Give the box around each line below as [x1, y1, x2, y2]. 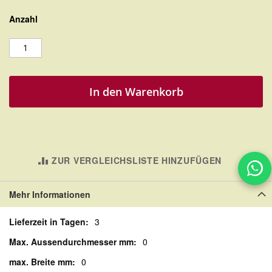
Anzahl [9, 12, 38, 25]
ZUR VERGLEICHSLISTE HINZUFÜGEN [52, 154, 222, 166]
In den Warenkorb [89, 84, 183, 99]
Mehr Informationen [9, 188, 90, 200]
